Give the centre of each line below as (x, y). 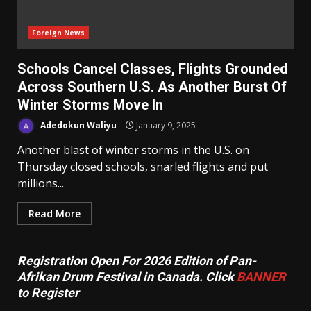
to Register (48, 293)
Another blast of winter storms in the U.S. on (133, 150)
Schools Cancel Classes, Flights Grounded (153, 69)
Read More (54, 214)
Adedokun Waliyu (77, 125)
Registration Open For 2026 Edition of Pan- (137, 261)
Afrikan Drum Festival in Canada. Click (127, 277)
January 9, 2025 (165, 125)
